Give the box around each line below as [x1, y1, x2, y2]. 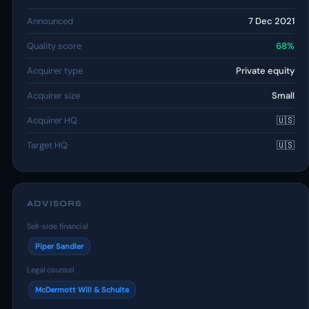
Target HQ [27, 139, 68, 151]
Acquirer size [27, 90, 80, 101]
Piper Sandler [35, 241, 83, 251]
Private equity [236, 65, 295, 77]
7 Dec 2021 [248, 15, 295, 27]
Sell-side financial [27, 221, 88, 231]
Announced [27, 15, 73, 27]
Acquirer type [27, 65, 83, 77]
